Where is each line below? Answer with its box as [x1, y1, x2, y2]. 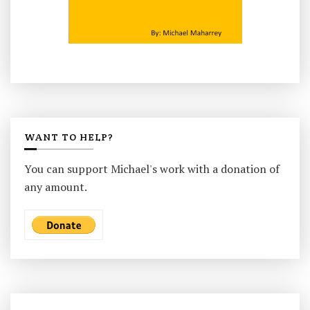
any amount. [24, 179, 87, 195]
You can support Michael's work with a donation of [24, 161, 280, 177]
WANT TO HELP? [24, 131, 113, 144]
